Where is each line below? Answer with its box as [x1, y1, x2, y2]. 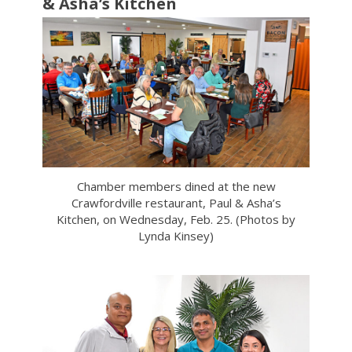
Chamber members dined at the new [76, 178, 276, 195]
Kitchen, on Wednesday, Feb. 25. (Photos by [57, 211, 295, 228]
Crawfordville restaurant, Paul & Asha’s [71, 195, 281, 211]
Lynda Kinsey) [138, 228, 214, 244]
